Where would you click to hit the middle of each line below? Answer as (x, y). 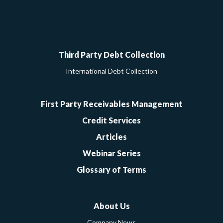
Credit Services (111, 120)
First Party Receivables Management (111, 104)
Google (101, 30)
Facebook (118, 30)
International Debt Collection (111, 71)
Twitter (126, 30)
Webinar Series (111, 153)
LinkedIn (141, 30)
